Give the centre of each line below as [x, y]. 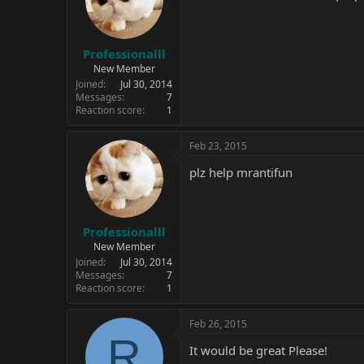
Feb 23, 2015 [218, 145]
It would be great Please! [258, 350]
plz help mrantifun [241, 172]
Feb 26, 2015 [218, 324]
